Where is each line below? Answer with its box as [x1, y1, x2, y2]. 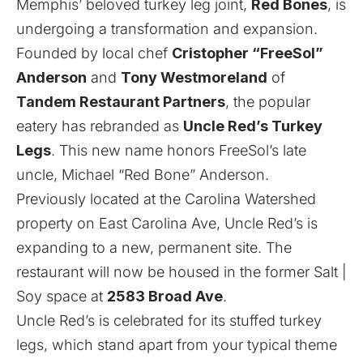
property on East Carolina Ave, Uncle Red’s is [16, 215, 318, 232]
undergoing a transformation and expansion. [16, 20, 318, 37]
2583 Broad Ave [107, 288, 223, 305]
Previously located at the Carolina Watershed [16, 190, 316, 207]
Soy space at [16, 288, 107, 305]
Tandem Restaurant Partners [16, 93, 225, 110]
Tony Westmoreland [121, 69, 267, 86]
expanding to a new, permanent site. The [16, 239, 292, 256]
